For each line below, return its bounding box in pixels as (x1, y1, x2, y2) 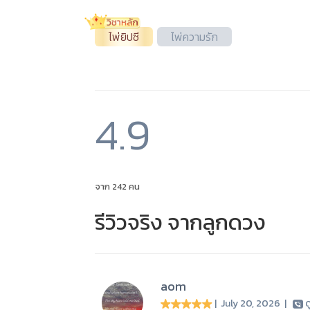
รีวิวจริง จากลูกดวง (95, 206, 266, 238)
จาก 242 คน (95, 180, 140, 193)
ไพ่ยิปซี (109, 28, 139, 45)
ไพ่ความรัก (171, 28, 218, 45)
